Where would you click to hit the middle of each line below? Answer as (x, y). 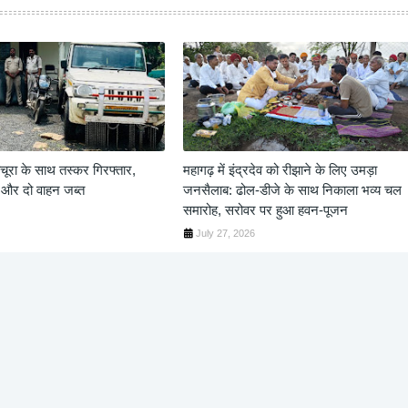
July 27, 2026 (225, 233)
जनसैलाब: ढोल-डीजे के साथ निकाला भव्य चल (292, 189)
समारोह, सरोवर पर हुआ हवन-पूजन (265, 209)
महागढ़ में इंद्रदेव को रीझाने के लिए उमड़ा (280, 169)
